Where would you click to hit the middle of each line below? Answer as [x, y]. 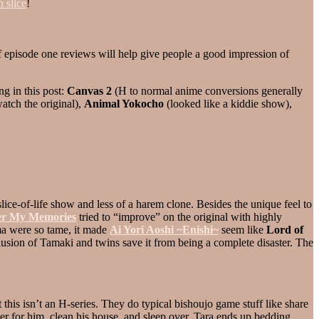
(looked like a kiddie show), [228, 103]
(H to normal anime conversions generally [207, 90]
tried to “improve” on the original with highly [179, 216]
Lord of [285, 229]
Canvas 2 [89, 90]
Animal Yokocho [124, 103]
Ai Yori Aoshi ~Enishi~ [164, 229]
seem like [242, 229]
